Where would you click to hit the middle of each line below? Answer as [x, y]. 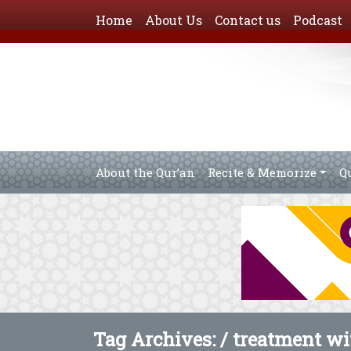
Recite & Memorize [262, 172]
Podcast [318, 20]
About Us [174, 20]
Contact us [248, 20]
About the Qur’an [145, 172]
